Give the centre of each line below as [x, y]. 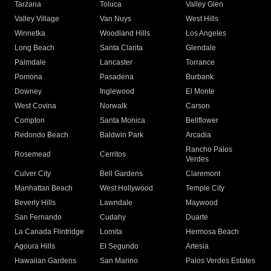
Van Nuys [116, 19]
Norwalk [114, 106]
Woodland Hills [125, 34]
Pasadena [117, 77]
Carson [198, 106]
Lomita [111, 232]
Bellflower [202, 121]
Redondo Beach [41, 135]
